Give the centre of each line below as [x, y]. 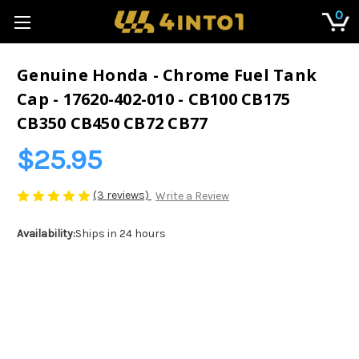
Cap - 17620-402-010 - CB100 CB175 [154, 99]
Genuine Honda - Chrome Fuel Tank [167, 75]
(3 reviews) [122, 195]
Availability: [46, 234]
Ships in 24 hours [121, 234]
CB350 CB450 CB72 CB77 [113, 123]
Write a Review [192, 196]
